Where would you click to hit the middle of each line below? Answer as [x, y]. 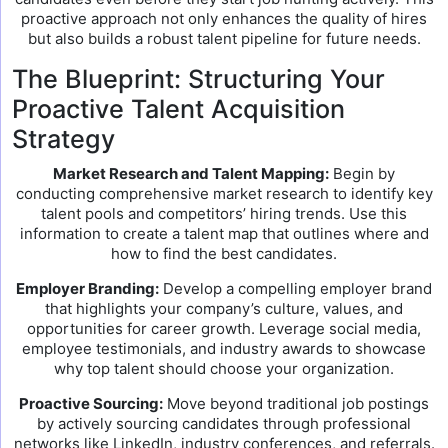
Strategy [63, 139]
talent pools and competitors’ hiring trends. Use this [224, 213]
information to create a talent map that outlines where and [224, 233]
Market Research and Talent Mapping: [191, 173]
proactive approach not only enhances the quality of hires [224, 18]
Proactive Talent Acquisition [178, 109]
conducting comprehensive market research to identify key [224, 193]
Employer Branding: [87, 288]
